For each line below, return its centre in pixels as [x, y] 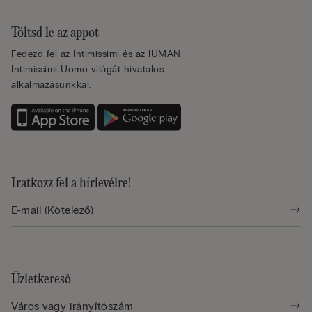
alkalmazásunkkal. [52, 84]
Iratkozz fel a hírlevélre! [71, 184]
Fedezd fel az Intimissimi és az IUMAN [96, 54]
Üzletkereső [41, 280]
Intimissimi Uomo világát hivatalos [87, 69]
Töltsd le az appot [55, 33]
